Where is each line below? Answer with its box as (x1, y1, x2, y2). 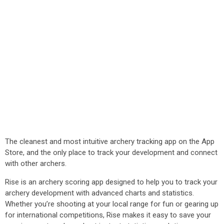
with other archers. (5, 159, 66, 168)
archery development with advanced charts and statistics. (5, 188, 194, 197)
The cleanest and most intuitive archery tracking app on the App (5, 137, 214, 146)
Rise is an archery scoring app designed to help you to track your (5, 177, 217, 186)
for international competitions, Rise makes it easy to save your (5, 210, 211, 219)
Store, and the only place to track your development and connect (5, 148, 217, 157)
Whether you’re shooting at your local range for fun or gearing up (5, 199, 218, 208)
